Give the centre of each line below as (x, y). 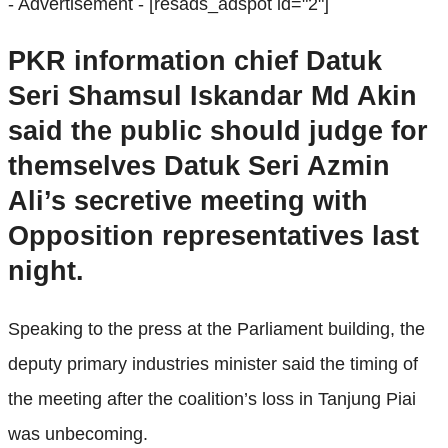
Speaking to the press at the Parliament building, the (216, 328)
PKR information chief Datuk (195, 61)
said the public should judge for (218, 131)
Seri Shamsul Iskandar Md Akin (212, 96)
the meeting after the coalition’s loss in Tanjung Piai (212, 398)
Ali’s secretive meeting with (188, 201)
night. (46, 271)
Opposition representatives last (213, 236)
